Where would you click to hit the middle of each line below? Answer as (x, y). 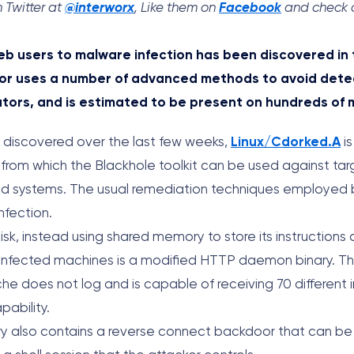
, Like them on (177, 8)
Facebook (250, 8)
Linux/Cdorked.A (286, 143)
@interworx (100, 8)
